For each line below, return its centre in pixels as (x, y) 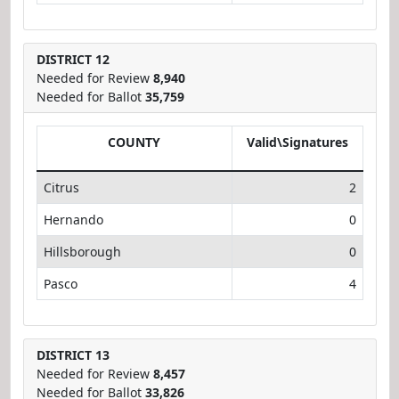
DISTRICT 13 (73, 354)
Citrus (61, 187)
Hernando (73, 219)
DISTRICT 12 (73, 59)
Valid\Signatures (297, 142)
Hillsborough (82, 251)
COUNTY (134, 142)
